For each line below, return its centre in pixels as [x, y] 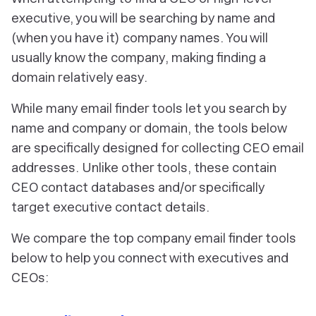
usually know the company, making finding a [139, 57]
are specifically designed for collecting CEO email [158, 148]
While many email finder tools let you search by [149, 108]
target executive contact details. [110, 207]
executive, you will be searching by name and [143, 18]
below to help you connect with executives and [150, 258]
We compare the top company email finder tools [154, 238]
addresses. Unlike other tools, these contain [144, 168]
